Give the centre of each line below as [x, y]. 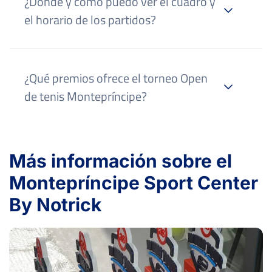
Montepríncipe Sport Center [134, 182]
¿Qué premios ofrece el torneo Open [116, 78]
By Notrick [55, 204]
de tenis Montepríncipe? [86, 96]
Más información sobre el [121, 161]
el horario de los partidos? [90, 19]
